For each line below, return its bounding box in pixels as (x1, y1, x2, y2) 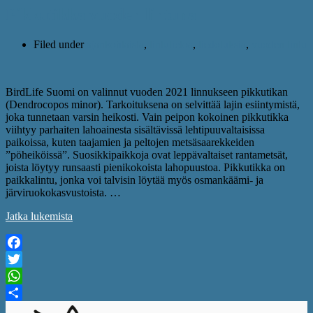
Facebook (6, 252, 49, 265)
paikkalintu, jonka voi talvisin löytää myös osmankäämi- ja (6, 173, 263, 186)
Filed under (34, 38, 87, 50)
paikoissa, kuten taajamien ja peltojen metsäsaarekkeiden (6, 136, 254, 148)
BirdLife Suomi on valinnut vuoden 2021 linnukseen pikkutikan (6, 85, 288, 98)
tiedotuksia (198, 38, 246, 50)
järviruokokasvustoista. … (6, 186, 121, 198)
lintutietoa (150, 38, 193, 50)
